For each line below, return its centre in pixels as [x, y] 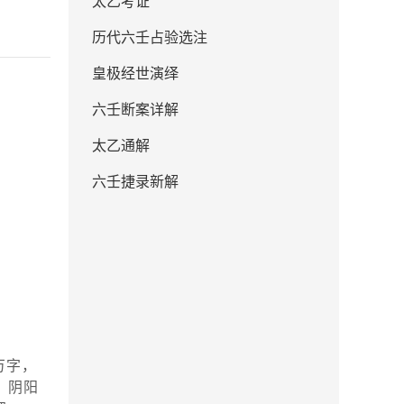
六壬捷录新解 [135, 181]
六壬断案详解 [135, 109]
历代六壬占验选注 [150, 37]
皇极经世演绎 [135, 73]
